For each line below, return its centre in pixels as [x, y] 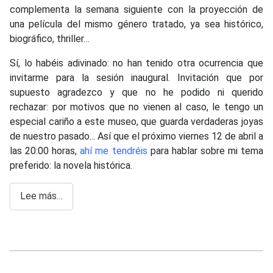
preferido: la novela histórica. [71, 165]
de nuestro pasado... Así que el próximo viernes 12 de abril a [136, 136]
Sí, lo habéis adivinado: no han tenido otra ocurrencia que [136, 63]
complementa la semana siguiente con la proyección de [136, 9]
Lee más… [41, 196]
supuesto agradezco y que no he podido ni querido [136, 92]
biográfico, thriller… [50, 38]
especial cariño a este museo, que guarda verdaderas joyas [136, 121]
